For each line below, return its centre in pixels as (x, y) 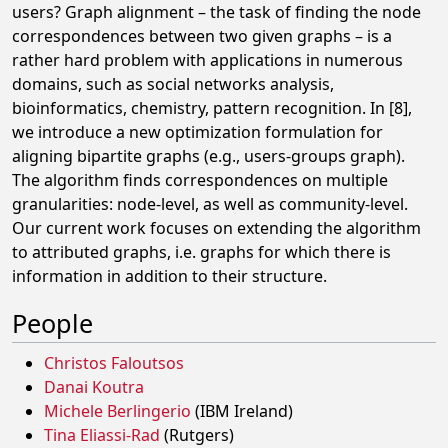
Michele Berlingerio (117, 411)
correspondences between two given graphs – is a (202, 36)
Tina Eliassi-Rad (102, 435)
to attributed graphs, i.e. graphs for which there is (201, 252)
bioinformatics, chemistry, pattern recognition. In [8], (212, 108)
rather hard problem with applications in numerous (207, 60)
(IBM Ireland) (242, 411)
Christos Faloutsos (114, 363)
